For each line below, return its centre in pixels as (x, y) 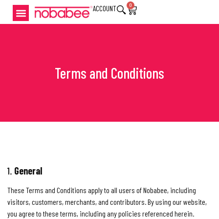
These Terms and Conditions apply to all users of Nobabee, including (102, 190)
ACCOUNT (105, 8)
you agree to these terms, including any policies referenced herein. (101, 213)
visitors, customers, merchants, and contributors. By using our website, (107, 201)
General (28, 170)
